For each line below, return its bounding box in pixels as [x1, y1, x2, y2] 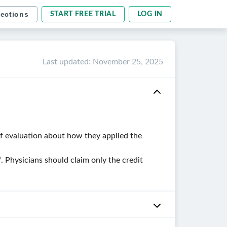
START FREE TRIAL [50, 11, 116, 18]
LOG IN [137, 11, 163, 18]
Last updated [43, 58, 89, 66]
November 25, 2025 [93, 58, 163, 66]
